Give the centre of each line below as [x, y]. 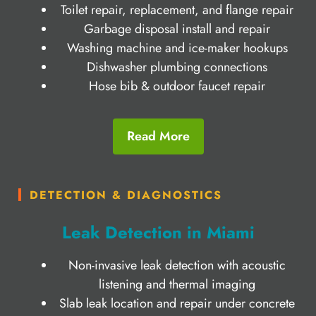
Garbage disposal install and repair [177, 29]
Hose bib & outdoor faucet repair [177, 86]
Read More [158, 136]
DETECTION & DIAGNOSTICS [126, 195]
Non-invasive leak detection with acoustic [177, 265]
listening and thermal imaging [177, 284]
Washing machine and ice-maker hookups [177, 48]
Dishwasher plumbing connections [177, 67]
